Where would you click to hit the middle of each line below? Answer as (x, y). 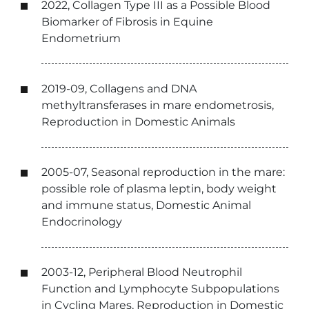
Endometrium (81, 38)
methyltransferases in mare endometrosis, (158, 105)
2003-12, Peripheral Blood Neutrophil (142, 272)
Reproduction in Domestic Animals (138, 122)
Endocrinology (82, 222)
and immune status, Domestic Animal (146, 205)
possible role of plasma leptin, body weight (159, 189)
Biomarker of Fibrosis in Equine (127, 22)
